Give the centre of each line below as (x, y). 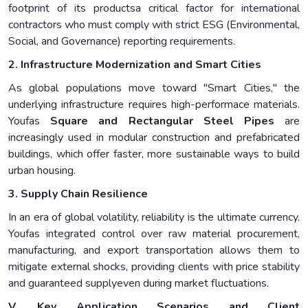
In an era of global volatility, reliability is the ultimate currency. (154, 218)
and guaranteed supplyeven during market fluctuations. (139, 284)
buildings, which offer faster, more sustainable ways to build (154, 154)
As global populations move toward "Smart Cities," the (154, 88)
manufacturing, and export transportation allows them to (154, 251)
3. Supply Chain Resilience (78, 194)
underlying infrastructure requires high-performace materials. (154, 105)
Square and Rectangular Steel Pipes (162, 121)
